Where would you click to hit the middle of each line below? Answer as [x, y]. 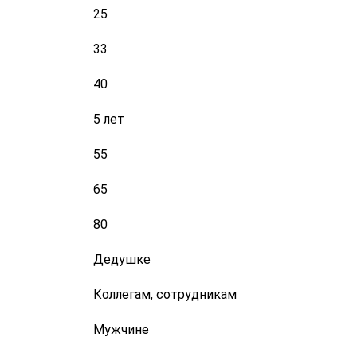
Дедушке [122, 259]
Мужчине [121, 330]
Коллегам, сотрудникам [165, 294]
